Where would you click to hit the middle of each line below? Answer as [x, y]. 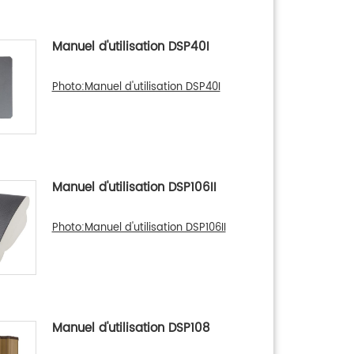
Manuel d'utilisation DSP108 [131, 328]
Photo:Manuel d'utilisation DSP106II [139, 228]
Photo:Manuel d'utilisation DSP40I [136, 87]
